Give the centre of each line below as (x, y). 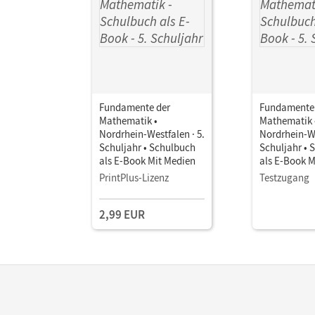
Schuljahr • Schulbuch (147, 147)
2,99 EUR (122, 214)
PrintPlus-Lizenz (134, 177)
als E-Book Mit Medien (147, 160)
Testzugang (284, 177)
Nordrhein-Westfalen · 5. (152, 134)
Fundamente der (135, 107)
